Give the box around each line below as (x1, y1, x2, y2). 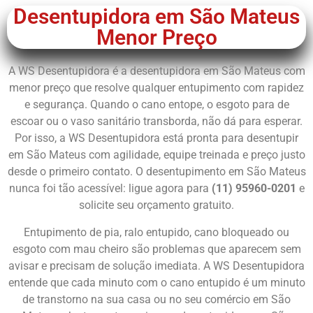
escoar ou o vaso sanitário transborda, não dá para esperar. (10, 115, 303, 129)
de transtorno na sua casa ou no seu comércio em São (22, 292, 291, 306)
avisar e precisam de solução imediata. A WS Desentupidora (8, 259, 305, 272)
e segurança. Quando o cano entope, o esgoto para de (24, 98, 289, 112)
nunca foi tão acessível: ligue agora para (8, 182, 212, 196)
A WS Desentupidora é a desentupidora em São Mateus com (8, 64, 305, 78)
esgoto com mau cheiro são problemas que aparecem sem (12, 242, 301, 256)
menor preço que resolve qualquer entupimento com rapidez (9, 81, 304, 95)
